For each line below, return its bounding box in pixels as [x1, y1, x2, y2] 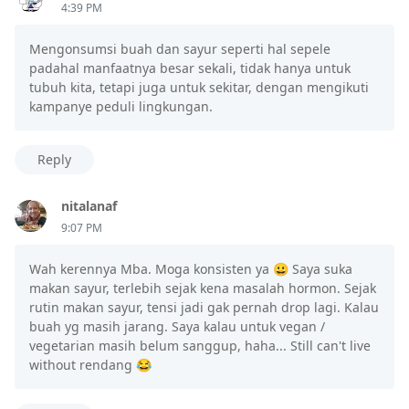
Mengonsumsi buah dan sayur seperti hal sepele [29, 39, 330, 58]
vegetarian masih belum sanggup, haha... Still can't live [29, 336, 371, 354]
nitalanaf [61, 196, 117, 215]
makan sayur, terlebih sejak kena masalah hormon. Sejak [29, 278, 376, 297]
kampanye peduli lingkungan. [29, 97, 213, 115]
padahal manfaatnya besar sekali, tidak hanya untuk [29, 58, 351, 77]
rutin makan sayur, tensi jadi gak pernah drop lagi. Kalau [29, 298, 379, 316]
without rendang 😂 [29, 355, 152, 373]
